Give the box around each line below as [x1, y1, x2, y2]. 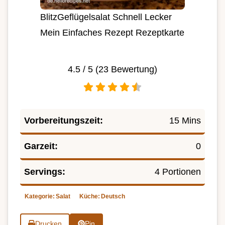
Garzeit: [24, 141, 58, 152]
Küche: [79, 193, 100, 200]
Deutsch [101, 193, 125, 200]
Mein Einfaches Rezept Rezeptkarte [40, 28, 184, 38]
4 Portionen [155, 167, 201, 177]
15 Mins [169, 116, 201, 126]
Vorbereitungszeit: [24, 116, 103, 126]
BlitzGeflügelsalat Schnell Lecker [40, 12, 172, 23]
